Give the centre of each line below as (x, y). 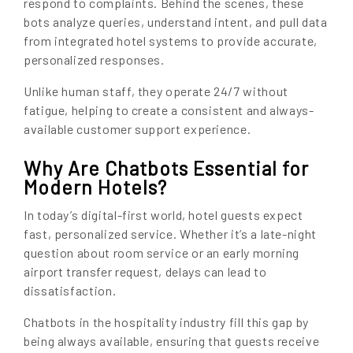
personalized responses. (94, 60)
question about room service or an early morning (162, 253)
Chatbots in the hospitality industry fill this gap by (166, 322)
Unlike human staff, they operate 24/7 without (156, 91)
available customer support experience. (137, 129)
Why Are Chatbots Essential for (166, 168)
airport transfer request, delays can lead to (145, 272)
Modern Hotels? (95, 187)
